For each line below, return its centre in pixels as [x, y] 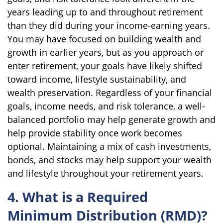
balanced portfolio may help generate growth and [111, 119]
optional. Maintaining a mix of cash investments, [109, 146]
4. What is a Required [78, 197]
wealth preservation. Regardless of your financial [110, 92]
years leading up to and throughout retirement [105, 12]
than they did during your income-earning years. [109, 25]
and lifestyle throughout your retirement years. [106, 173]
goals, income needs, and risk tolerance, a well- [106, 106]
